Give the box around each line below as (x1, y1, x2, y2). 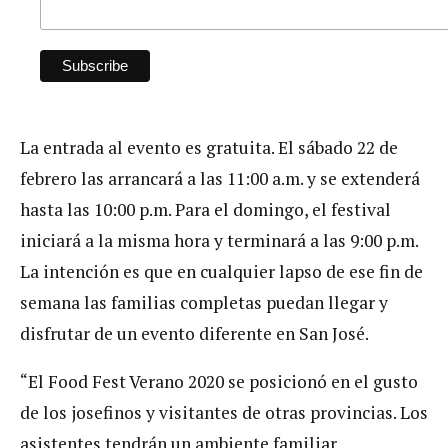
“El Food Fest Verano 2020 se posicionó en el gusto (20, 370, 418, 394)
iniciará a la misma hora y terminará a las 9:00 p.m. (20, 228, 418, 252)
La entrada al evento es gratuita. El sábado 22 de (20, 135, 398, 159)
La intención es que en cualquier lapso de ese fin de (20, 259, 423, 283)
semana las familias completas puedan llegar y (20, 290, 388, 314)
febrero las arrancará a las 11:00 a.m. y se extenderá (20, 166, 420, 190)
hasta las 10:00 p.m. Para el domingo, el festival (20, 197, 391, 221)
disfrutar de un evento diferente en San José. (20, 321, 369, 345)
